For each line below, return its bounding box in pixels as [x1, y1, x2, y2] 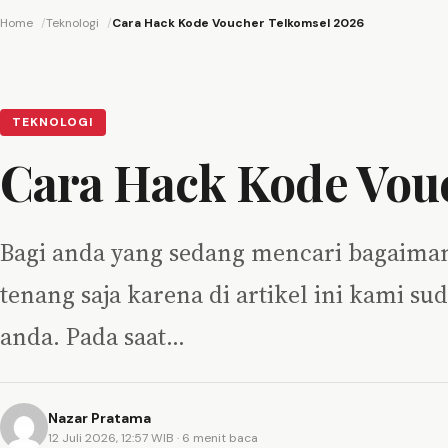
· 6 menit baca [177, 429, 258, 446]
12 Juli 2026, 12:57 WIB [48, 429, 177, 446]
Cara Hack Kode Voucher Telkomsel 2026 [112, 15, 364, 32]
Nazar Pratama [48, 408, 151, 427]
